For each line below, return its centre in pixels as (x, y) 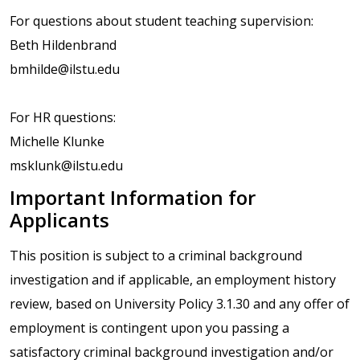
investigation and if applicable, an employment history (173, 280)
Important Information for (133, 198)
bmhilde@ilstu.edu (65, 69)
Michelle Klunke (57, 141)
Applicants (59, 220)
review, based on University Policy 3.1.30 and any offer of (180, 304)
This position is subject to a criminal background (156, 256)
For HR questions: (63, 117)
